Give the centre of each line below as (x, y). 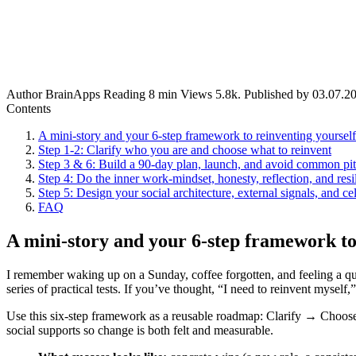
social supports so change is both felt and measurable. (140, 330)
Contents (29, 108)
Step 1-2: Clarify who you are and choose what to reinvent (185, 149)
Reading (124, 94)
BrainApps (73, 94)
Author (24, 94)
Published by (277, 94)
